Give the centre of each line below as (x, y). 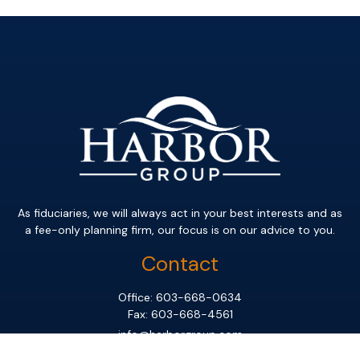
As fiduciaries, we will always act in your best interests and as (180, 213)
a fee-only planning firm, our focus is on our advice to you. (180, 230)
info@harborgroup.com (180, 335)
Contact (180, 264)
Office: (137, 298)
